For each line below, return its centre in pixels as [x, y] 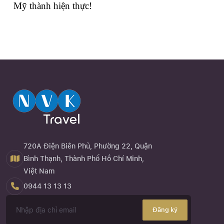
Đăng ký [165, 210]
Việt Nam [39, 171]
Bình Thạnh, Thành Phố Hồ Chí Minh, [84, 158]
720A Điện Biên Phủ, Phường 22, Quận [88, 146]
